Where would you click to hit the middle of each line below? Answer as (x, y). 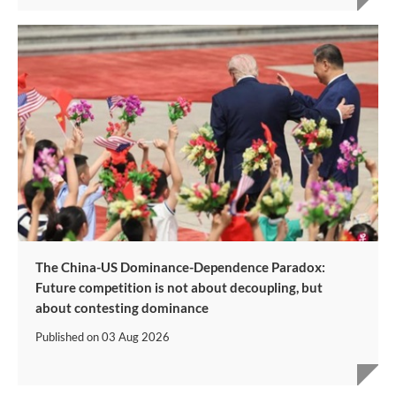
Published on (69, 337)
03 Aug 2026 (136, 337)
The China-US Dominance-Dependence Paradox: (180, 267)
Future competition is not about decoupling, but (179, 288)
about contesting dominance (122, 308)
